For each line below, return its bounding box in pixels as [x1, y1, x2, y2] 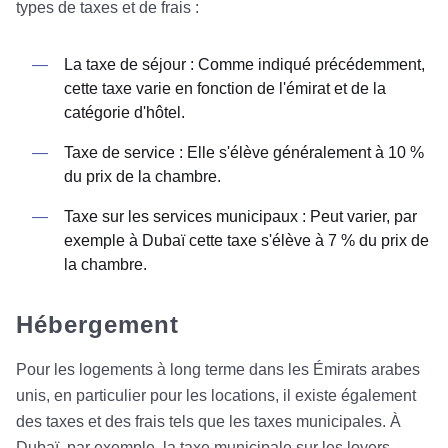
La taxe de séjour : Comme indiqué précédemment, [64, 56, 425, 74]
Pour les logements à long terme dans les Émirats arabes [16, 361, 420, 379]
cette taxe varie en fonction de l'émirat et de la [64, 80, 386, 98]
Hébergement [16, 311, 179, 339]
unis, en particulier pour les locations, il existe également [16, 387, 416, 405]
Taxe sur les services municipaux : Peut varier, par [64, 208, 417, 226]
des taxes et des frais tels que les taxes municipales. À [16, 413, 401, 431]
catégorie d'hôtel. [64, 104, 185, 122]
